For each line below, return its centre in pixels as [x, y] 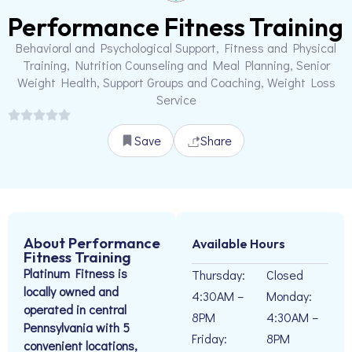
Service [176, 99]
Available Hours [238, 244]
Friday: [209, 338]
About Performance [92, 243]
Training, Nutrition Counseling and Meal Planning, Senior [176, 65]
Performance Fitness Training [176, 27]
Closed [285, 275]
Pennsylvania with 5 [77, 327]
